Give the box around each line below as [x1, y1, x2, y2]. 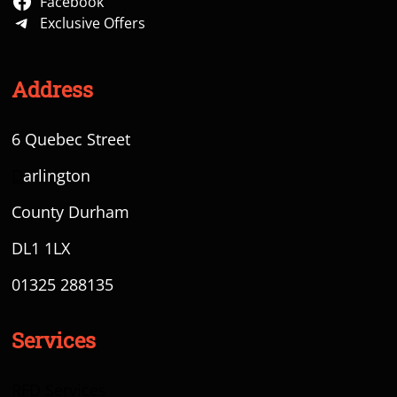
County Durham [12, 200, 130, 222]
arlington [23, 164, 91, 186]
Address [12, 76, 94, 108]
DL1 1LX [12, 237, 71, 259]
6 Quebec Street [12, 128, 131, 150]
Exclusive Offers [40, 12, 146, 33]
